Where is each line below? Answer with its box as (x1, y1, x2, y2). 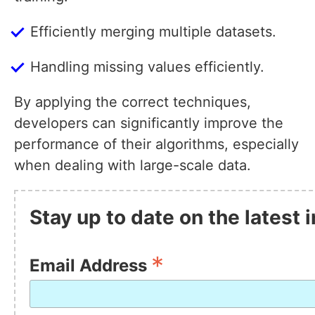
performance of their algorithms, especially (14, 136, 299, 153)
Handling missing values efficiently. (30, 58, 264, 76)
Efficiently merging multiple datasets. (30, 23, 276, 41)
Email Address (30, 255, 151, 276)
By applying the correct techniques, (14, 94, 251, 111)
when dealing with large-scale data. (14, 157, 251, 174)
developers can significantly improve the (14, 115, 283, 132)
